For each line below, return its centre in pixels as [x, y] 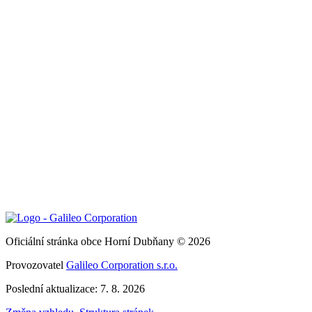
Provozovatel [36, 265]
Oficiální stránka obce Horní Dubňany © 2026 [108, 242]
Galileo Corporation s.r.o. [122, 265]
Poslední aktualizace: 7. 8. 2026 [75, 289]
